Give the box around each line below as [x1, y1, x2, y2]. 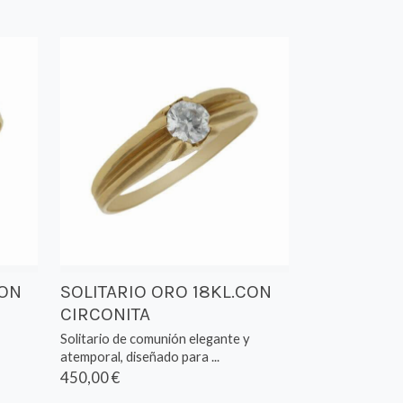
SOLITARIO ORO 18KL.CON [60, 280, 273, 302]
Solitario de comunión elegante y [60, 330, 251, 346]
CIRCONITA [60, 302, 151, 325]
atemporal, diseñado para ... [60, 348, 220, 364]
